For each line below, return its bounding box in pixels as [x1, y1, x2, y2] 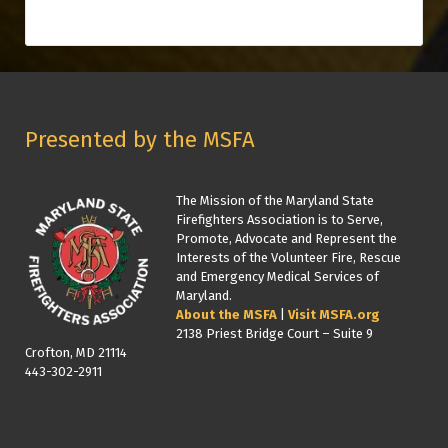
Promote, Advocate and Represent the [176, 230, 397, 246]
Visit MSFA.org [288, 306, 380, 322]
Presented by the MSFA [25, 125, 255, 153]
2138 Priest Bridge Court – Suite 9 [176, 325, 373, 341]
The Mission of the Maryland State [176, 192, 374, 208]
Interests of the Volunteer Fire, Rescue [176, 249, 401, 265]
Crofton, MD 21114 [25, 344, 127, 360]
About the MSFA [176, 306, 277, 322]
